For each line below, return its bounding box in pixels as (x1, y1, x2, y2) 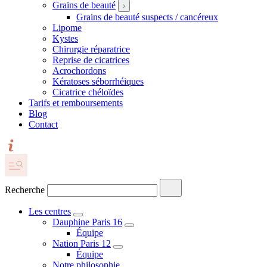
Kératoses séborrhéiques (52, 76, 144, 86)
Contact (29, 119, 58, 129)
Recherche (5, 185, 45, 195)
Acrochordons (52, 66, 106, 76)
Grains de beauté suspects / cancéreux (76, 12, 218, 22)
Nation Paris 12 (52, 238, 111, 249)
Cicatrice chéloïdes (52, 87, 123, 97)
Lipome (52, 23, 82, 33)
